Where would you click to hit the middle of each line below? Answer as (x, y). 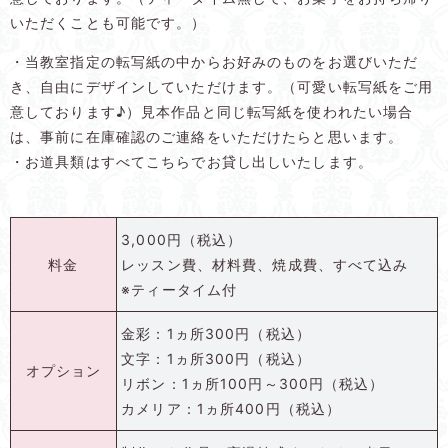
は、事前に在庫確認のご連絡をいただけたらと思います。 (207, 136)
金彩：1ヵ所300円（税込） (216, 333)
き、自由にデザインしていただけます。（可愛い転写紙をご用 (222, 86)
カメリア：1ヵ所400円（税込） (231, 408)
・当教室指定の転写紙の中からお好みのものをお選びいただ (214, 61)
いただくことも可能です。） (108, 22)
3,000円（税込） (182, 239)
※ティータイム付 (179, 289)
